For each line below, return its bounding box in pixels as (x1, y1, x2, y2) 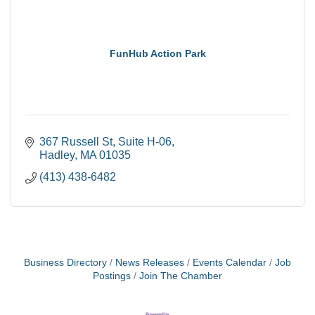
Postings (93, 271, 131, 281)
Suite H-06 (118, 136, 172, 148)
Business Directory (24, 257, 107, 268)
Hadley (39, 149, 75, 161)
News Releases (115, 257, 184, 268)
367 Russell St (39, 136, 112, 148)
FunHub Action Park (109, 48, 206, 59)
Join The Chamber (139, 271, 222, 281)
